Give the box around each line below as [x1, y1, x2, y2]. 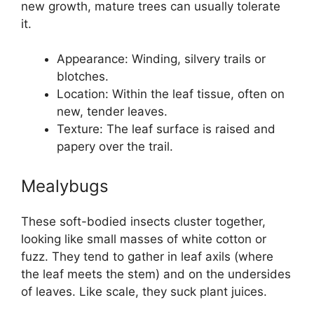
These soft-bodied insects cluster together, [21, 214, 266, 228]
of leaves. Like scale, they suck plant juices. [21, 284, 267, 299]
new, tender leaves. [57, 104, 168, 118]
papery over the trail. [57, 139, 173, 153]
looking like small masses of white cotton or [21, 231, 266, 246]
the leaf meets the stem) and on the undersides [21, 266, 291, 281]
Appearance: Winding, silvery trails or [57, 52, 266, 66]
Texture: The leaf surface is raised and [57, 122, 275, 136]
